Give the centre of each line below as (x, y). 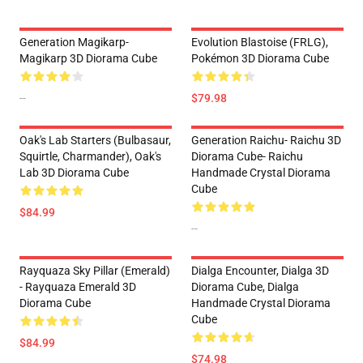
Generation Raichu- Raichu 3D (266, 141)
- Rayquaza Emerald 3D (78, 287)
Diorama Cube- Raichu (247, 157)
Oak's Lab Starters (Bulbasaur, (95, 141)
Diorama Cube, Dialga (245, 287)
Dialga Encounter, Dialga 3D (260, 271)
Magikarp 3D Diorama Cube (88, 59)
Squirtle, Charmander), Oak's (90, 157)
